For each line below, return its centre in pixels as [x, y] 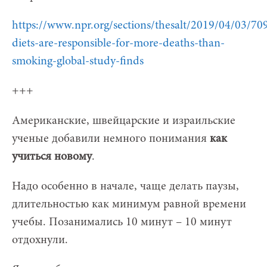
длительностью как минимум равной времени [129, 204]
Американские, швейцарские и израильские [124, 121]
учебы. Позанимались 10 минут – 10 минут [122, 222]
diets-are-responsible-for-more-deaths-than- [118, 43]
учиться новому [52, 156]
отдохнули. [40, 240]
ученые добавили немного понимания [111, 139]
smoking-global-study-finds [78, 61]
